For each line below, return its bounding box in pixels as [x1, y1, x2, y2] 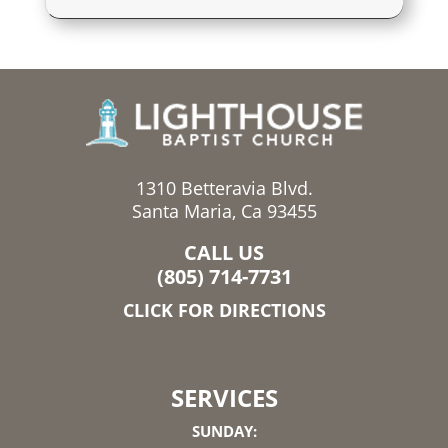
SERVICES [170, 380, 278, 414]
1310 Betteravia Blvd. [135, 175, 313, 200]
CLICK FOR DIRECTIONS [122, 297, 326, 322]
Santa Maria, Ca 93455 [131, 198, 317, 223]
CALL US [184, 238, 264, 266]
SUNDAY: [191, 420, 257, 441]
